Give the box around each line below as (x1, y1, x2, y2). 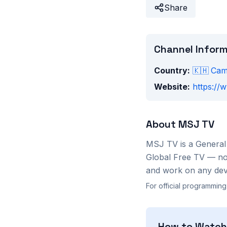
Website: (154, 82, 190, 92)
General (196, 139, 226, 149)
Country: (154, 65, 190, 75)
